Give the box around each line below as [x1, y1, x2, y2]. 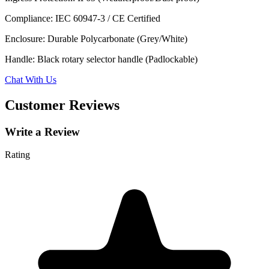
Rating [5, 150, 30, 160]
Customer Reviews [5, 97, 119, 113]
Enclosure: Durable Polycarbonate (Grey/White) [5, 33, 187, 44]
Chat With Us [5, 74, 56, 85]
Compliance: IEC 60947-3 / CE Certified [5, 13, 160, 23]
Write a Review [5, 125, 80, 138]
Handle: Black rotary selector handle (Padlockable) [5, 53, 198, 64]
